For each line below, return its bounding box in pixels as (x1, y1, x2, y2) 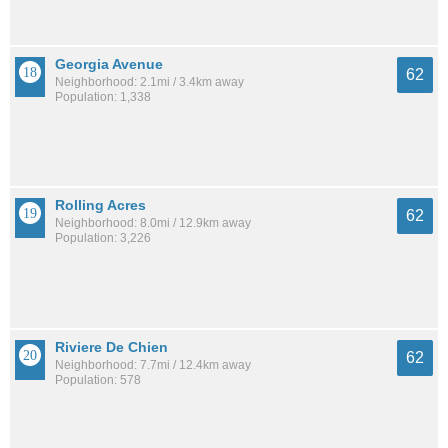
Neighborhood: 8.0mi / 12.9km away (55, 216, 251, 231)
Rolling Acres (55, 197, 146, 214)
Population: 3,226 (55, 231, 151, 246)
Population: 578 (55, 372, 141, 387)
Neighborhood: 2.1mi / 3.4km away (55, 74, 244, 89)
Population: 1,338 (55, 89, 151, 104)
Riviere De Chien (55, 338, 168, 355)
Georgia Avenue (55, 55, 163, 72)
